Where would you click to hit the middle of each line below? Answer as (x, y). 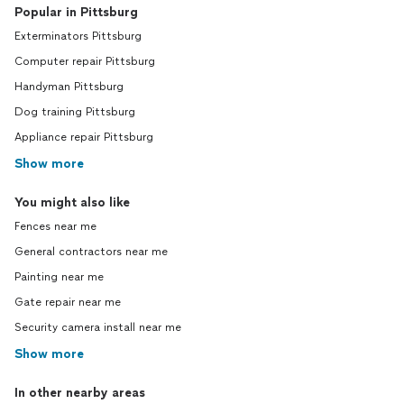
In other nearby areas (80, 393)
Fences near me (55, 226)
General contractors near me (91, 252)
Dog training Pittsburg (75, 112)
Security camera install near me (98, 327)
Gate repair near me (68, 302)
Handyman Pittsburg (69, 87)
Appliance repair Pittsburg (84, 137)
